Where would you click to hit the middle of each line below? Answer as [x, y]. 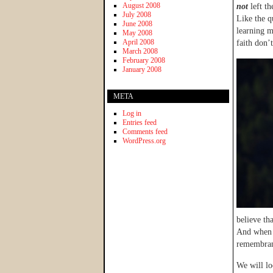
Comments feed [145, 131]
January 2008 [142, 69]
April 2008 [138, 42]
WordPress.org [144, 140]
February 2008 [144, 60]
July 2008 [137, 14]
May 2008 [137, 33]
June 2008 [137, 23]
